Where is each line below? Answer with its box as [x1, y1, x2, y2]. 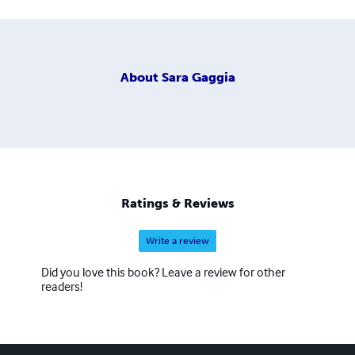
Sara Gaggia [161, 69, 235, 85]
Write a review [146, 235, 209, 247]
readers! [41, 278, 82, 295]
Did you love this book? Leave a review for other [41, 264, 285, 281]
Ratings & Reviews [120, 196, 235, 212]
